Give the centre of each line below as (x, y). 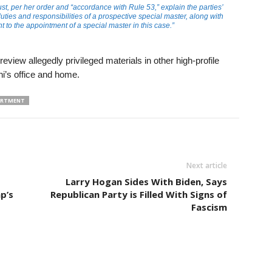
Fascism (209, 207)
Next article (206, 165)
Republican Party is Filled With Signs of (138, 194)
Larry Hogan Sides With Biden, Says (146, 182)
